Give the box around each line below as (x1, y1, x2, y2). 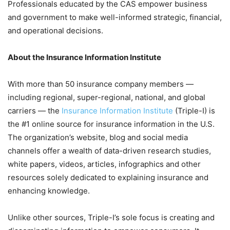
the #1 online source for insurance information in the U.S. (8, 119, 215, 129)
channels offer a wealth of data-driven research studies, (8, 146, 211, 156)
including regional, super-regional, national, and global (8, 92, 205, 103)
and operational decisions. (8, 26, 103, 36)
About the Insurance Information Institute (8, 52, 161, 63)
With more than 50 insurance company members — (8, 79, 194, 89)
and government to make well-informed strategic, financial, (8, 12, 222, 23)
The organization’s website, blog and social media (8, 132, 188, 143)
